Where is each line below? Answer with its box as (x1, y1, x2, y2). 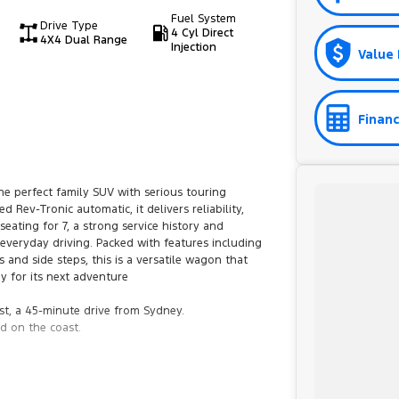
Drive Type (39, 19, 98, 33)
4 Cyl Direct (171, 26, 234, 40)
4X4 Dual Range (39, 33, 127, 47)
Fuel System (171, 12, 237, 26)
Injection (171, 40, 217, 54)
